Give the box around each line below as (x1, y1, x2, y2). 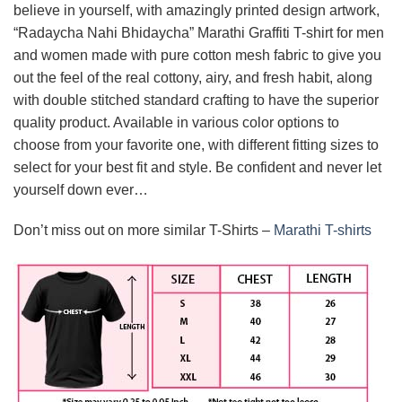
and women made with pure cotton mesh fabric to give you (13, 47, 381, 63)
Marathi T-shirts (274, 223, 371, 239)
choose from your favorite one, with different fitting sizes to (13, 136, 379, 153)
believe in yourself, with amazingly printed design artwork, (13, 2, 380, 18)
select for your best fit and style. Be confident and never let (13, 159, 381, 175)
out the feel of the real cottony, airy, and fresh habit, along (13, 69, 372, 85)
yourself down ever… (13, 181, 148, 197)
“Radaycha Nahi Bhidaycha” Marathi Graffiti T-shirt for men (13, 24, 384, 40)
